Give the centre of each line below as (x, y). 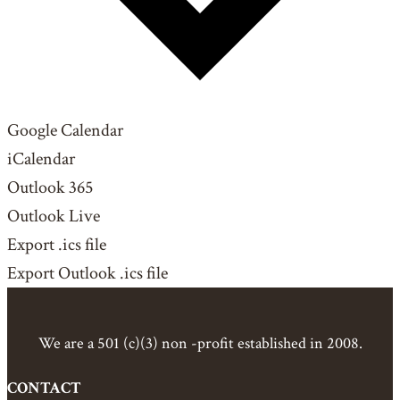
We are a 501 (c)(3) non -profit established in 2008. (200, 344)
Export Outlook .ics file (87, 274)
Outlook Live (54, 217)
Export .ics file (57, 245)
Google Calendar (65, 131)
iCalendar (41, 159)
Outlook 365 (50, 188)
